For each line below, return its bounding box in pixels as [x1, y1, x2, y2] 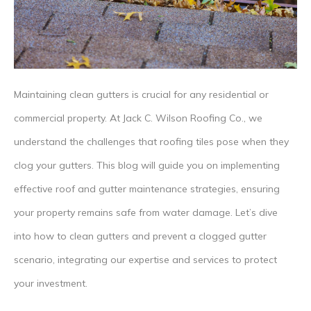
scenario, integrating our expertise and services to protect [14, 253, 277, 266]
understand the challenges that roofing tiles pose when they [14, 135, 289, 148]
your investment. [14, 276, 87, 289]
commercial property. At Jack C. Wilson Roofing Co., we [14, 111, 262, 124]
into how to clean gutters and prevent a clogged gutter [14, 229, 267, 242]
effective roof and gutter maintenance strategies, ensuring [14, 182, 280, 195]
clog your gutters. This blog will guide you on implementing [14, 158, 280, 171]
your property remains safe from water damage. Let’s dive [14, 205, 278, 219]
